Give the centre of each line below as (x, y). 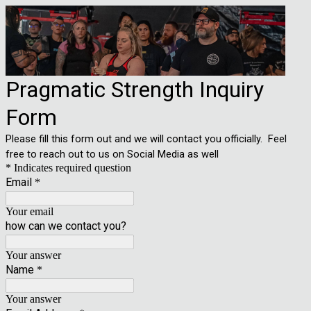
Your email (30, 211)
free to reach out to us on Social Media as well (112, 154)
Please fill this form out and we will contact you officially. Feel (146, 139)
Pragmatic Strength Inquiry (135, 90)
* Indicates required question (68, 168)
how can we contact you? (66, 226)
